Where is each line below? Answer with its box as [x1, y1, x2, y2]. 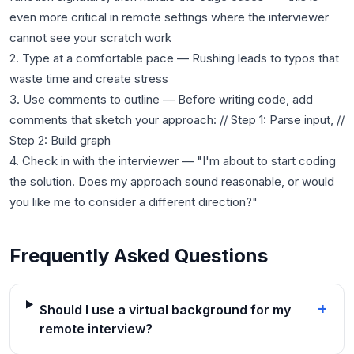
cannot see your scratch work [9, 30, 171, 45]
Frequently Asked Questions [9, 244, 268, 267]
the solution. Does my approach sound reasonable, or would [9, 174, 334, 189]
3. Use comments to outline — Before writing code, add [9, 92, 313, 107]
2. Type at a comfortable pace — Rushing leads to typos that [9, 51, 339, 66]
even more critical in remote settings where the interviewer [9, 9, 329, 24]
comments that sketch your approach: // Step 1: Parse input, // [9, 112, 345, 127]
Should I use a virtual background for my [39, 302, 291, 318]
